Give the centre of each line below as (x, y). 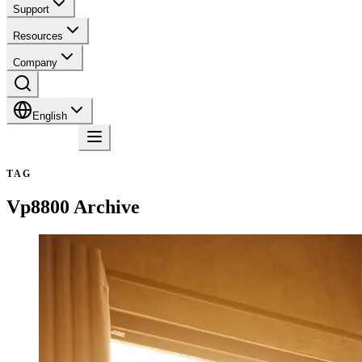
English (50, 116)
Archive (107, 206)
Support (31, 9)
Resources (38, 36)
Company (35, 63)
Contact (42, 142)
